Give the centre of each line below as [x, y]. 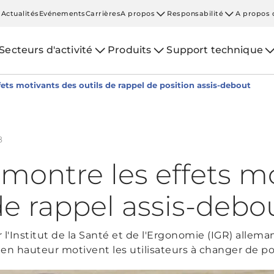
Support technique [215, 50]
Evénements [62, 13]
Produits [130, 50]
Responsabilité [195, 13]
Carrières [103, 13]
